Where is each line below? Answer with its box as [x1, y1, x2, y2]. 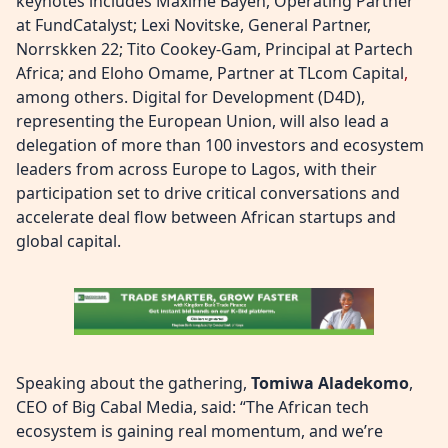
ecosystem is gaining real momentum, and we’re [16, 419, 383, 442]
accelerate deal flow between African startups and [16, 206, 396, 228]
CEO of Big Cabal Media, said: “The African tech [16, 395, 369, 418]
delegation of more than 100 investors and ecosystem [16, 134, 424, 156]
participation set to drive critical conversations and [16, 182, 400, 204]
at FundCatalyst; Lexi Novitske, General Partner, [16, 14, 371, 36]
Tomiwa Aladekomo [251, 371, 409, 394]
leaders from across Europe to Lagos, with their [16, 158, 377, 180]
